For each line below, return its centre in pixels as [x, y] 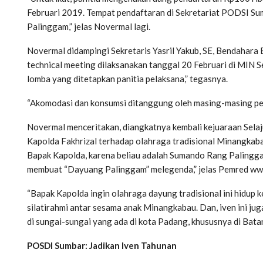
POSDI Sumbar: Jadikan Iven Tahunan [102, 245]
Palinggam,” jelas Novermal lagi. [89, 26]
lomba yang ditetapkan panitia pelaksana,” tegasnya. [127, 78]
